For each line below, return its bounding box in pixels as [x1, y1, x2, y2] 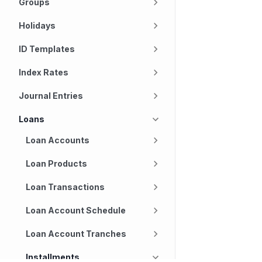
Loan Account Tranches [26, 229, 126, 239]
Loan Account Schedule [26, 205, 126, 215]
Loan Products [26, 158, 87, 168]
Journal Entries [19, 91, 83, 101]
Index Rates [19, 67, 68, 77]
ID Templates [19, 44, 75, 54]
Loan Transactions [26, 182, 105, 192]
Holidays [19, 20, 56, 30]
